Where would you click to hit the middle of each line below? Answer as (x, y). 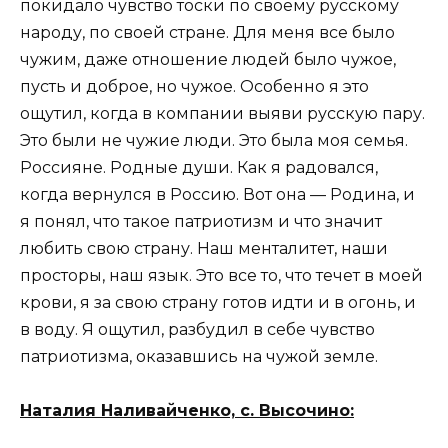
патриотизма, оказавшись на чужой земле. (199, 357)
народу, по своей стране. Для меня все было (207, 33)
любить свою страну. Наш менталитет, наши (204, 249)
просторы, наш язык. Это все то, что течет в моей (221, 276)
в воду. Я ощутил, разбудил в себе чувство (197, 330)
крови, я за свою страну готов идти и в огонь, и (218, 303)
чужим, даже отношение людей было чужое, (208, 60)
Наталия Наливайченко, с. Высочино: (187, 411)
